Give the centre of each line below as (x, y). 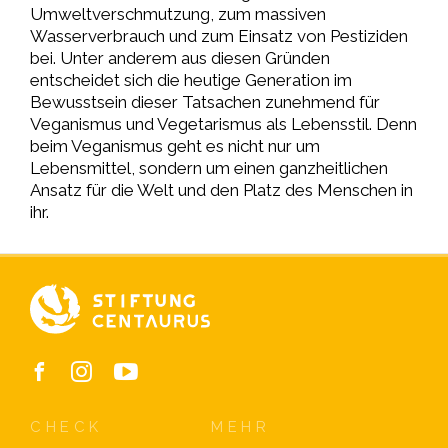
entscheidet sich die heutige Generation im (191, 79)
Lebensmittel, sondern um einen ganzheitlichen (209, 167)
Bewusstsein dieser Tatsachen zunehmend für (205, 101)
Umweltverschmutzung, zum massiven (178, 13)
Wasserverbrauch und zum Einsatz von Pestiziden (219, 35)
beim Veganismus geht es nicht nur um (175, 145)
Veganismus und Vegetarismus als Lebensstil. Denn (223, 123)
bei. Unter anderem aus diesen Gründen (180, 57)
